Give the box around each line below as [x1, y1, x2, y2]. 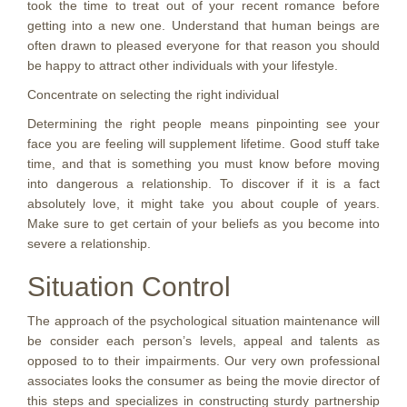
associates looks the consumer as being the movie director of [27, 373, 380, 388]
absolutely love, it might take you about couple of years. [27, 196, 380, 211]
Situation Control [27, 272, 231, 302]
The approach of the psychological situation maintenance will [27, 313, 380, 328]
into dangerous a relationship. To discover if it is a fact [27, 176, 380, 191]
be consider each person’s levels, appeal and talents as [27, 333, 380, 348]
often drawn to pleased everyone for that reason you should [27, 38, 380, 53]
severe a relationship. [27, 236, 151, 251]
